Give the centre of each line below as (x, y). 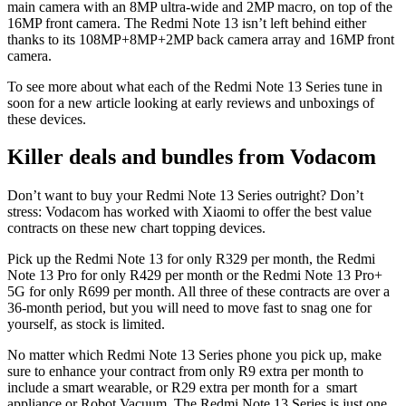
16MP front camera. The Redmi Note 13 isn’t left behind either (187, 23)
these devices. (48, 119)
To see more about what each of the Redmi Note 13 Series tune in (195, 86)
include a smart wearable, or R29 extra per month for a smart (182, 388)
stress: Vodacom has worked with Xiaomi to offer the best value (189, 212)
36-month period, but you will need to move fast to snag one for (189, 308)
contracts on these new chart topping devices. (138, 228)
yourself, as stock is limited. (88, 324)
